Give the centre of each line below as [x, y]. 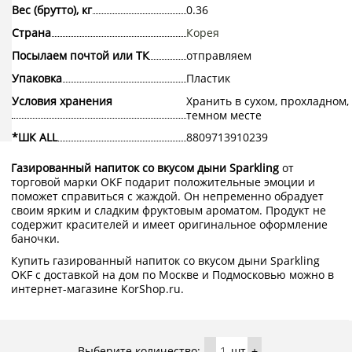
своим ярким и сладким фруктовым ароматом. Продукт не [169, 211]
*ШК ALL [35, 137]
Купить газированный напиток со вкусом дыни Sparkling [165, 261]
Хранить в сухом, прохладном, [267, 101]
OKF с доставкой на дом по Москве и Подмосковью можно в [172, 275]
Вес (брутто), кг [52, 10]
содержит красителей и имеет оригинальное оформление [169, 225]
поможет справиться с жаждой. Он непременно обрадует [167, 196]
